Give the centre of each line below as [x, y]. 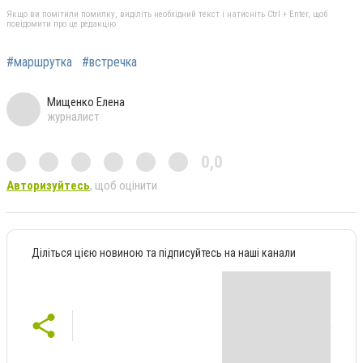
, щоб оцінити [124, 185]
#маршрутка [39, 62]
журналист [73, 116]
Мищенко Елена [86, 102]
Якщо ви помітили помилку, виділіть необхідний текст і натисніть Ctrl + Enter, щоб [167, 14]
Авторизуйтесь [48, 185]
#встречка [109, 62]
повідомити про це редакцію [61, 23]
